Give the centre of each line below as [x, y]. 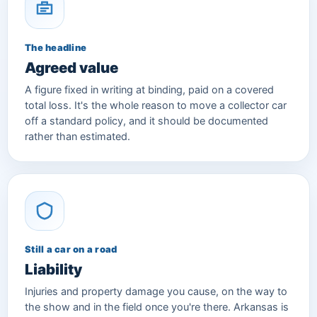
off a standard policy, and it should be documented [146, 121]
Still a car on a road [71, 249]
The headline [56, 47]
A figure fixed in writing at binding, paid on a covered [149, 90]
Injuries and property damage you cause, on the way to [156, 291]
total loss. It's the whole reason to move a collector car [156, 105]
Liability [53, 269]
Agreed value [71, 67]
